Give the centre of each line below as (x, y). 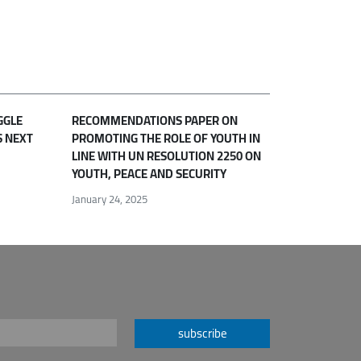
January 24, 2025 (110, 199)
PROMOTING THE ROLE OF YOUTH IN (166, 139)
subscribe (202, 333)
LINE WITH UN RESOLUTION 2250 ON (167, 156)
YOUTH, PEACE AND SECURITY (149, 174)
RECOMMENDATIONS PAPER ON (155, 121)
